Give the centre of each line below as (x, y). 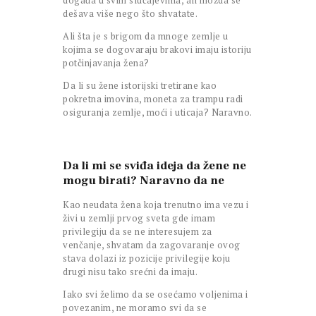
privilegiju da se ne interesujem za (138, 232)
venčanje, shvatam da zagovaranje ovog (152, 245)
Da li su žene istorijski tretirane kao (140, 86)
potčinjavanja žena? (106, 63)
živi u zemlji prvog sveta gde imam (139, 218)
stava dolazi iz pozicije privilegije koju (147, 259)
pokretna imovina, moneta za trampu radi (153, 99)
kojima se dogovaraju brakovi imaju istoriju (157, 50)
